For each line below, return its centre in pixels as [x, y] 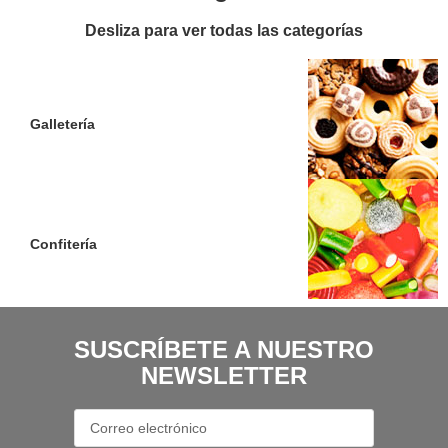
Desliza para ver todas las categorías [224, 30]
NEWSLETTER [224, 375]
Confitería [63, 243]
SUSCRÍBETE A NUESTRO [224, 349]
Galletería [62, 123]
